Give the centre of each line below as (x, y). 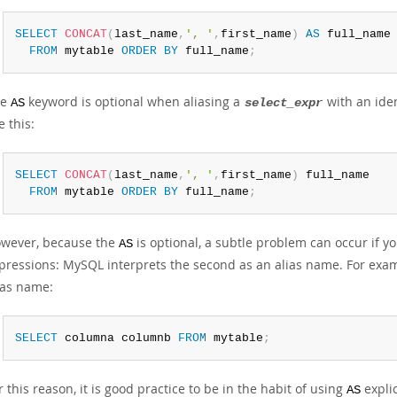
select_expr (284, 103)
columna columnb (117, 338)
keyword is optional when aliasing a (134, 101)
